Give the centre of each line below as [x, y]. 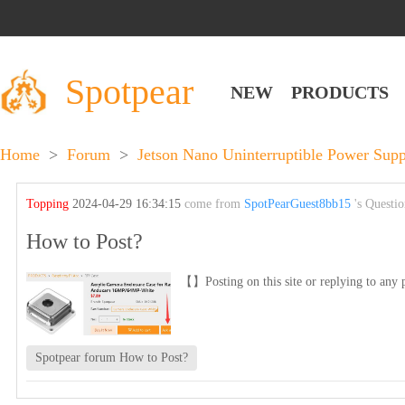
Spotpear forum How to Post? [112, 358]
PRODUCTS [340, 92]
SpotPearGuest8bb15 [298, 204]
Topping [50, 204]
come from [215, 204]
